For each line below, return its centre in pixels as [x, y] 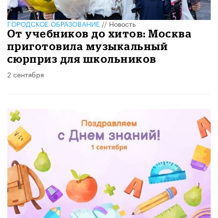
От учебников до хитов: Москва [100, 33]
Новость [122, 23]
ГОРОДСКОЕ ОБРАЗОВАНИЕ [54, 23]
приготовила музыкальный [88, 46]
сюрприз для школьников [82, 58]
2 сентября [26, 74]
